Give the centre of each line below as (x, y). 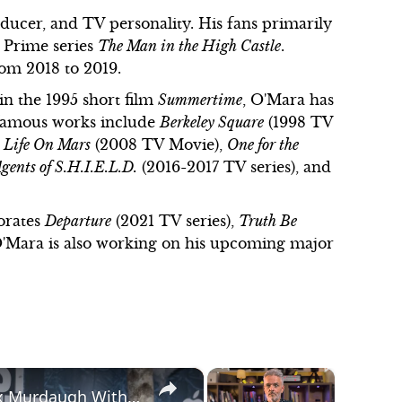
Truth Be (268, 221)
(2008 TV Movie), (159, 144)
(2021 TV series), (175, 221)
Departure (79, 221)
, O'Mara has (288, 100)
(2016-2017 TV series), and (235, 167)
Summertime (201, 100)
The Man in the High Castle (190, 46)
